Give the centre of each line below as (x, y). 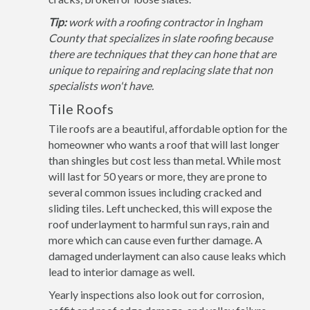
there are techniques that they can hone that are (162, 54)
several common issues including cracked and (155, 192)
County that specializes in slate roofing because (161, 38)
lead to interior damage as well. (121, 272)
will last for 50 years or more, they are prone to (158, 176)
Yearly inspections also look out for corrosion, (156, 294)
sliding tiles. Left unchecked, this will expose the (160, 208)
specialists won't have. (101, 85)
